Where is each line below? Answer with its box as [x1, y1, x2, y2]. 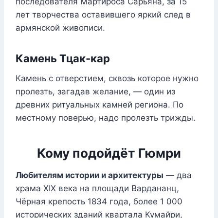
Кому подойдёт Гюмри [37, 145, 181, 161]
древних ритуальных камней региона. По [16, 100, 183, 110]
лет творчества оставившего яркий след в [16, 10, 191, 20]
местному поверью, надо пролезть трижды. [16, 113, 196, 123]
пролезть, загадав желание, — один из [16, 87, 175, 97]
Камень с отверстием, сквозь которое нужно [16, 73, 199, 84]
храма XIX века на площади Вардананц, [16, 183, 179, 194]
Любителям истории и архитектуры [16, 170, 163, 181]
